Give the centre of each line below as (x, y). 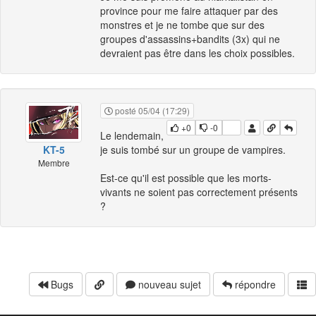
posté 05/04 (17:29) (151, 111)
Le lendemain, (132, 136)
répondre (254, 284)
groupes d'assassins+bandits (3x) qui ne (190, 39)
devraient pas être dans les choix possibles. (197, 53)
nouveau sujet (168, 284)
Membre (54, 162)
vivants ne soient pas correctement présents (199, 192)
